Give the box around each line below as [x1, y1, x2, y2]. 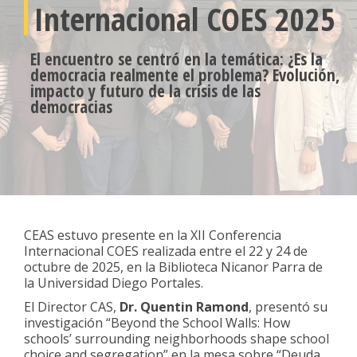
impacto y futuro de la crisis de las [30, 79, 261, 102]
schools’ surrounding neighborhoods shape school [24, 329, 329, 347]
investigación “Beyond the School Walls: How [24, 313, 290, 331]
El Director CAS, [24, 297, 120, 316]
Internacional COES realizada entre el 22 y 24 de [24, 241, 308, 260]
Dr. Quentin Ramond [120, 297, 249, 316]
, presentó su [249, 297, 328, 316]
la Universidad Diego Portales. [24, 273, 203, 292]
